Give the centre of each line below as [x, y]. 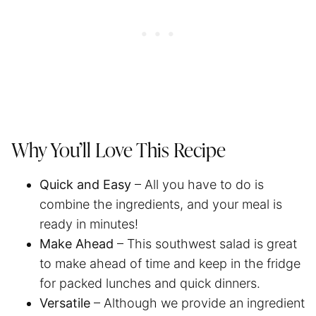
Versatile [65, 303]
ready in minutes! [89, 224]
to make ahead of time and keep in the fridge [170, 263]
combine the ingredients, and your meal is [161, 204]
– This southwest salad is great [205, 243]
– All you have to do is [197, 184]
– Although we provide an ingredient [197, 303]
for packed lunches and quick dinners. [152, 283]
